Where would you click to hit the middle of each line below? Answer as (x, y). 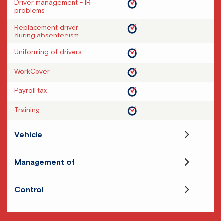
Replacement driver (46, 27)
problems (29, 11)
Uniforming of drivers (48, 52)
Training (27, 110)
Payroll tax (30, 91)
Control (29, 190)
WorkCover (32, 71)
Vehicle (28, 134)
